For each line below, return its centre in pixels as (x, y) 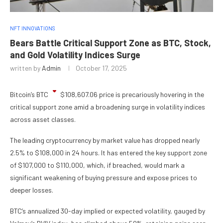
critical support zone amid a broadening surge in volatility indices (108, 107)
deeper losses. (32, 190)
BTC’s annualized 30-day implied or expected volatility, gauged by (108, 211)
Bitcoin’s (23, 95)
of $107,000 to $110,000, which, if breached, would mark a (97, 165)
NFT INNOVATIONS (33, 28)
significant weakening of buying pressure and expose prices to (104, 178)
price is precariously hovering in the (151, 95)
